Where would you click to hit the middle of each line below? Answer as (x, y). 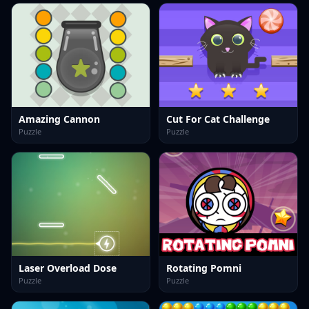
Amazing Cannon (59, 119)
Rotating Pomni (204, 268)
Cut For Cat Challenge (218, 119)
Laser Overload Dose (68, 268)
